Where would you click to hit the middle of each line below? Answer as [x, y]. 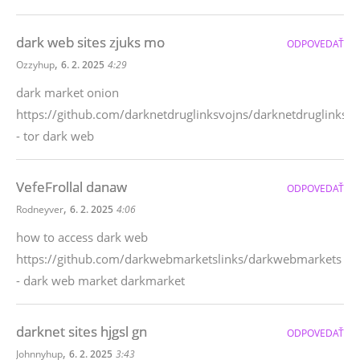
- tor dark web [55, 136]
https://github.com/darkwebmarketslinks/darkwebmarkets [179, 259]
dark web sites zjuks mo [90, 42]
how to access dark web [82, 237]
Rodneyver [40, 209]
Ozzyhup [35, 65]
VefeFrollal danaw [72, 187]
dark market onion [67, 92]
